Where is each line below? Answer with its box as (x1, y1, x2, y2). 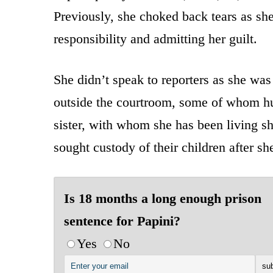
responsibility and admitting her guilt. (54, 30, 257, 46)
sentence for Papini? (64, 213, 180, 229)
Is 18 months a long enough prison (64, 190, 261, 206)
